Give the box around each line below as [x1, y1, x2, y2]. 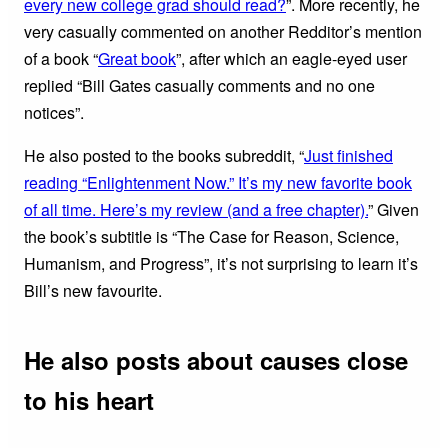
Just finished [304, 143, 393, 167]
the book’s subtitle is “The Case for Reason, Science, [24, 224, 399, 248]
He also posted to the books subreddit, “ [24, 143, 304, 167]
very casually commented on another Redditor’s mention [24, 19, 422, 43]
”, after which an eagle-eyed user [176, 46, 407, 70]
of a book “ [24, 46, 98, 70]
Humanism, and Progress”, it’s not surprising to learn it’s [24, 251, 418, 275]
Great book [98, 46, 176, 70]
